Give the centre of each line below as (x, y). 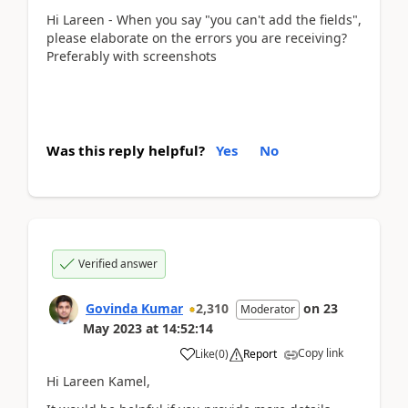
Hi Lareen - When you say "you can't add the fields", (204, 19)
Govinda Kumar (134, 308)
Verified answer (118, 264)
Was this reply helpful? (126, 150)
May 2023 (112, 328)
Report (260, 354)
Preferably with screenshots (132, 56)
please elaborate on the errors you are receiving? (197, 37)
